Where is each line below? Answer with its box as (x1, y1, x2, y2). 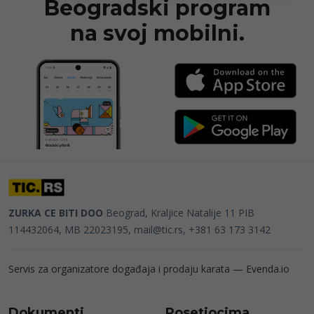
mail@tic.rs (134, 223, 183, 236)
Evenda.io (246, 262, 289, 275)
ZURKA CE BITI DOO (8, 206, 103, 219)
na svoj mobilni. (69, 20, 245, 46)
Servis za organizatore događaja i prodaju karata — (8, 262, 246, 275)
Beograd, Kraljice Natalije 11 (103, 206, 238, 219)
